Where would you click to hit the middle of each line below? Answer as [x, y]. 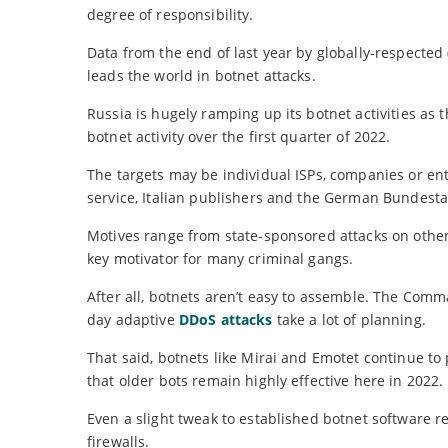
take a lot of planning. [349, 320]
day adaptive [133, 320]
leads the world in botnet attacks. [201, 76]
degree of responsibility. [170, 15]
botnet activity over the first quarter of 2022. [239, 137]
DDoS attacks [225, 320]
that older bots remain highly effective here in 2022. [265, 381]
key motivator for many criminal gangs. [220, 259]
